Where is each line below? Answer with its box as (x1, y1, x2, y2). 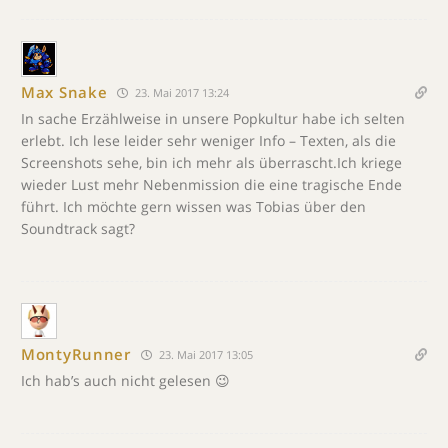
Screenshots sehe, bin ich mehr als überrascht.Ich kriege (21, 152, 402, 172)
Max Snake (21, 82, 108, 102)
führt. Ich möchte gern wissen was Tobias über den (21, 196, 366, 216)
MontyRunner (21, 344, 131, 364)
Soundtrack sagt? (21, 218, 135, 238)
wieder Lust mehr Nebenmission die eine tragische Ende (21, 174, 402, 194)
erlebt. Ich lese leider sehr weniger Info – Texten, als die (21, 130, 396, 150)
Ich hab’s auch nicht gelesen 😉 (21, 370, 230, 390)
